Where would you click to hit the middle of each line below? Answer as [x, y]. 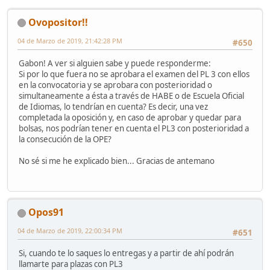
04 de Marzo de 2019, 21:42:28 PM [70, 40]
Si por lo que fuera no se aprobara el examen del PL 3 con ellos [134, 74]
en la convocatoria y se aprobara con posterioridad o [115, 85]
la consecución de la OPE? [65, 139]
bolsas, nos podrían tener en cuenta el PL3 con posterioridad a [134, 128]
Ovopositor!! [58, 22]
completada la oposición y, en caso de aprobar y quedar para [130, 117]
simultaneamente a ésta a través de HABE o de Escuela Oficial [131, 96]
